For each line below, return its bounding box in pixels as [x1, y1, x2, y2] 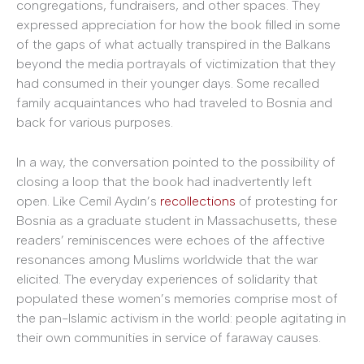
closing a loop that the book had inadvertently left [16, 174, 312, 190]
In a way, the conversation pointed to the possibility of [16, 154, 336, 171]
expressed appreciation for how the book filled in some [16, 16, 340, 32]
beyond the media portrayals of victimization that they [16, 55, 336, 71]
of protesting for [236, 193, 337, 210]
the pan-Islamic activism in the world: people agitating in [16, 310, 346, 327]
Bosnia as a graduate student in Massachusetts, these [16, 213, 337, 229]
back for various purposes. [16, 114, 173, 130]
